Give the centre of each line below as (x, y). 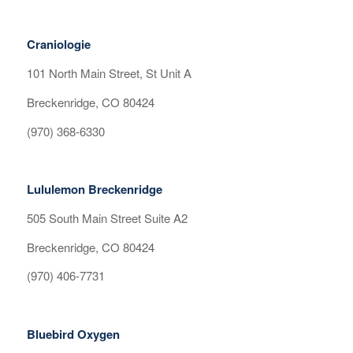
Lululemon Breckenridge (94, 189)
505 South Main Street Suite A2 (107, 217)
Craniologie (58, 45)
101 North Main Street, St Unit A (109, 73)
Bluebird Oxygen (73, 334)
